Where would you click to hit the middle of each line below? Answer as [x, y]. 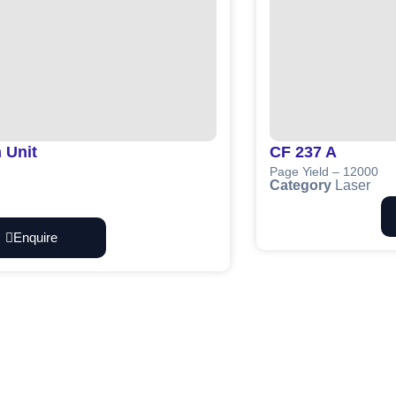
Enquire [35, 237]
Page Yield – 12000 [324, 172]
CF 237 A [303, 152]
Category [301, 185]
